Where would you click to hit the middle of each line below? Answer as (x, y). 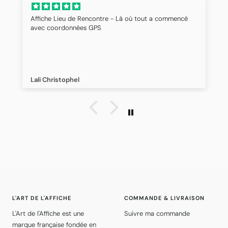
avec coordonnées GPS (66, 28)
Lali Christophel (55, 80)
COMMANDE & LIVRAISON (164, 198)
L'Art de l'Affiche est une (48, 214)
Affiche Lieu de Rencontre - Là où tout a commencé (109, 19)
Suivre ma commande (157, 214)
